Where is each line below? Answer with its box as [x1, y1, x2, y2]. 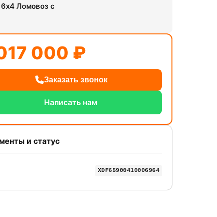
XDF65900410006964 [97, 167, 159, 174]
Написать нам [44, 97, 97, 107]
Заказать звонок [44, 75, 108, 84]
